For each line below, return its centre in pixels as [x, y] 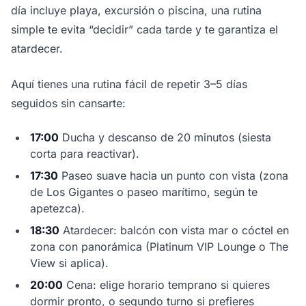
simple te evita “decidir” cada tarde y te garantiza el [144, 30]
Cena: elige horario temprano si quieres [166, 285]
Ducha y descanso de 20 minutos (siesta [165, 138]
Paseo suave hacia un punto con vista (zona [173, 176]
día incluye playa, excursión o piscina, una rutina [136, 11]
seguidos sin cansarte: [68, 103]
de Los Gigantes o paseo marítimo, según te [144, 192]
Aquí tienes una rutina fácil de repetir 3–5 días [129, 84]
